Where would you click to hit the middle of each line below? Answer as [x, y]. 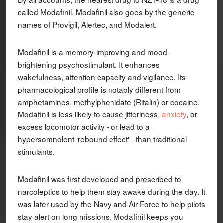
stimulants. [36, 151]
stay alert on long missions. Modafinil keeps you [100, 216]
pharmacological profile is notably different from [99, 89]
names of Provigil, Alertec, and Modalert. [87, 24]
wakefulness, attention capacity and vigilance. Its [102, 76]
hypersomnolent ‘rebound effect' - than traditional [102, 139]
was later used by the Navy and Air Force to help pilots [111, 203]
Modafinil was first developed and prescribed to [99, 178]
